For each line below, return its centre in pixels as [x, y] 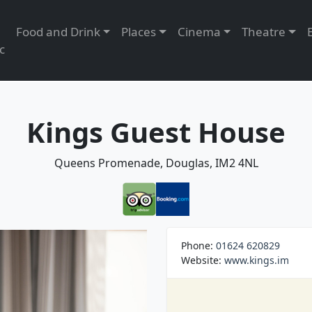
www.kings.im [257, 260]
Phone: [198, 245]
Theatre [264, 32]
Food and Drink [58, 32]
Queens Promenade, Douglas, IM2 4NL [156, 163]
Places [139, 32]
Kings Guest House [156, 132]
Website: [203, 260]
